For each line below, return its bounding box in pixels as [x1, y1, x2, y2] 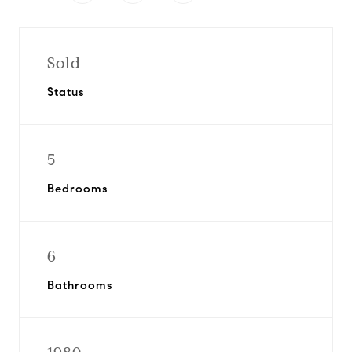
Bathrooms [47, 278, 112, 292]
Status [47, 85, 84, 99]
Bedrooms [47, 181, 108, 196]
